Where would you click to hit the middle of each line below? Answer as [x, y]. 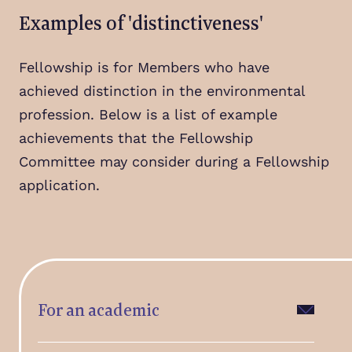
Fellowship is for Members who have [144, 67]
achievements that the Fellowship [136, 138]
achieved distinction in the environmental [162, 91]
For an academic [99, 310]
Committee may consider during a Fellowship [174, 161]
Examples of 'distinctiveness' [141, 22]
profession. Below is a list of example [148, 114]
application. [59, 185]
